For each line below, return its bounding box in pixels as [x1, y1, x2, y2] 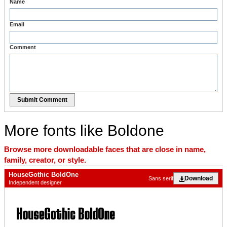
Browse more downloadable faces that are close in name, [4, 145, 206, 154]
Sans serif [148, 175, 173, 181]
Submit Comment [17, 96, 67, 104]
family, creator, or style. [4, 156, 86, 165]
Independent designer [9, 179, 62, 186]
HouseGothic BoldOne [9, 171, 79, 179]
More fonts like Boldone [4, 122, 164, 139]
